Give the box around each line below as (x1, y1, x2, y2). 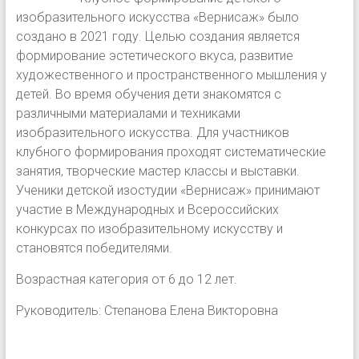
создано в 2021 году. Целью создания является (15, 29, 300, 44)
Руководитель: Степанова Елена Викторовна (15, 303, 278, 318)
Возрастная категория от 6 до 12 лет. (15, 272, 237, 287)
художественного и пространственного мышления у (15, 67, 327, 83)
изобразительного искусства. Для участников (15, 125, 289, 140)
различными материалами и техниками (15, 106, 240, 121)
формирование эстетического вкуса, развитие (15, 48, 293, 63)
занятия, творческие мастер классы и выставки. (15, 163, 300, 179)
